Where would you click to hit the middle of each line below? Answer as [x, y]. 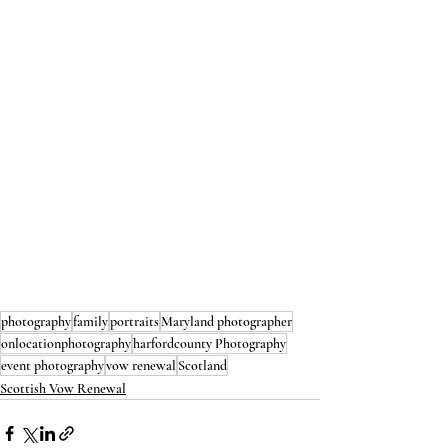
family [90, 321]
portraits [134, 321]
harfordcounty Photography [209, 343]
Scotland [202, 365]
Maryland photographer [226, 321]
